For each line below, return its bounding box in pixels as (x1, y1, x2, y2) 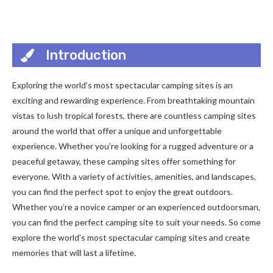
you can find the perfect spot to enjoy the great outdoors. (12, 186, 233, 197)
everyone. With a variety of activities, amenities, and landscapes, (12, 171, 256, 182)
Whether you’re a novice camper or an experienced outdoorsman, (12, 202, 260, 212)
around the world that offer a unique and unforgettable (12, 126, 222, 136)
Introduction (46, 46, 126, 63)
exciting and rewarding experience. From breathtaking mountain (12, 95, 255, 105)
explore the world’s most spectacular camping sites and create (12, 232, 250, 243)
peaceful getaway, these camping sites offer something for (12, 156, 236, 166)
